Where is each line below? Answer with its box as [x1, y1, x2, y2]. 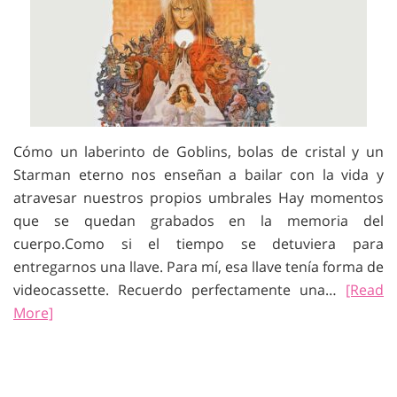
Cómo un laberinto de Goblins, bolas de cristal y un [13, 142, 384, 161]
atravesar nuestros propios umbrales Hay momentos [13, 188, 384, 207]
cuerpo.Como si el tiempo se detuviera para [13, 234, 384, 253]
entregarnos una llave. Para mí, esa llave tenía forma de [13, 257, 384, 276]
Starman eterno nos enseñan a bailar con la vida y [13, 165, 384, 184]
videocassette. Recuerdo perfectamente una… [13, 280, 346, 300]
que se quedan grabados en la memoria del [13, 211, 384, 230]
